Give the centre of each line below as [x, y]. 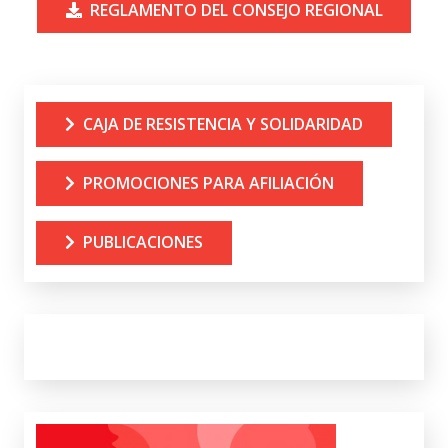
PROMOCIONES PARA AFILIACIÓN [208, 183]
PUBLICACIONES [142, 242]
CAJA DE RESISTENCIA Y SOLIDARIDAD [222, 123]
